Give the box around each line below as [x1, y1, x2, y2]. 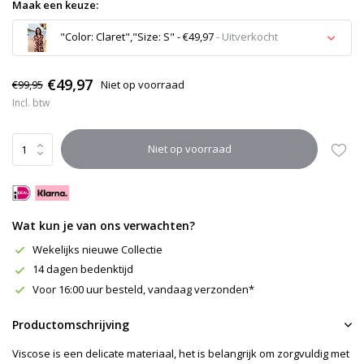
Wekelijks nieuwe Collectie [32, 241, 162, 257]
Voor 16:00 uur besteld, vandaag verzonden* [32, 281, 254, 297]
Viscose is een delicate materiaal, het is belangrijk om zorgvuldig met [12, 346, 349, 362]
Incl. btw [12, 96, 50, 110]
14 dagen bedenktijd [32, 262, 133, 277]
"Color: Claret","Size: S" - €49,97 [58, 28, 214, 44]
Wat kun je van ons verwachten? [12, 217, 195, 233]
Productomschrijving [12, 317, 129, 333]
